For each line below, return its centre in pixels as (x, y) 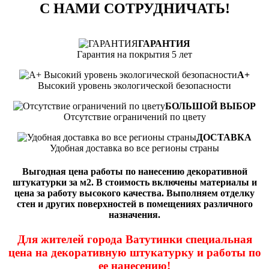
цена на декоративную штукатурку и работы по (134, 253)
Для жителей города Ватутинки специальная (134, 240)
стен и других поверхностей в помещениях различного (134, 204)
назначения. (134, 214)
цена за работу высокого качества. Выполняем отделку (134, 193)
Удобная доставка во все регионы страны (134, 148)
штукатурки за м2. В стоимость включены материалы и (134, 182)
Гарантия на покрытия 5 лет (134, 54)
